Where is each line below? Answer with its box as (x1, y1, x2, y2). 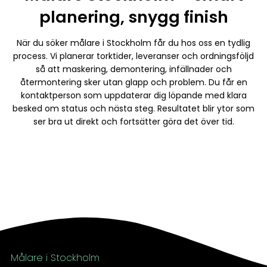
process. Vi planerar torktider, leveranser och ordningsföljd (13, 49, 254, 62)
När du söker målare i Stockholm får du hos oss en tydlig (17, 36, 250, 49)
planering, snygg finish (39, 6, 228, 29)
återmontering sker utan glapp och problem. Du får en (20, 76, 247, 88)
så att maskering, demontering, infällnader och (35, 63, 232, 75)
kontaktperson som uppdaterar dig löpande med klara (20, 89, 247, 101)
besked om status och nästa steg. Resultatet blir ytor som (13, 102, 254, 114)
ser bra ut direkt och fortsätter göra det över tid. (33, 115, 234, 128)
